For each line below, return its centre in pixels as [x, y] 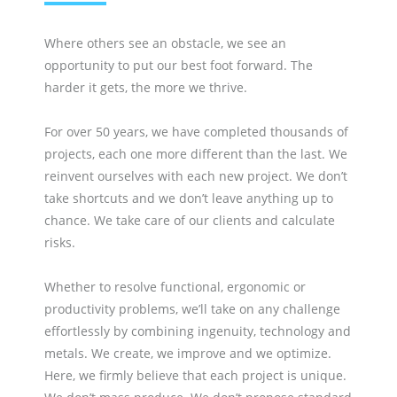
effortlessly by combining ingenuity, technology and [198, 331]
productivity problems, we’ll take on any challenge [192, 309]
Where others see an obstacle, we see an [165, 43]
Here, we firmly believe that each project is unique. [195, 375]
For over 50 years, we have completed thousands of [196, 132]
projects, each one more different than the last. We [196, 154]
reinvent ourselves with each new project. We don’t [196, 176]
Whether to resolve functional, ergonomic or [175, 287]
